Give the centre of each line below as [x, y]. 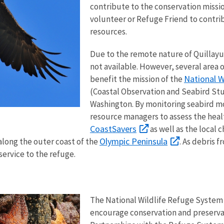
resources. [108, 31]
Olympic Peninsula [133, 141]
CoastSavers [113, 128]
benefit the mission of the [137, 79]
